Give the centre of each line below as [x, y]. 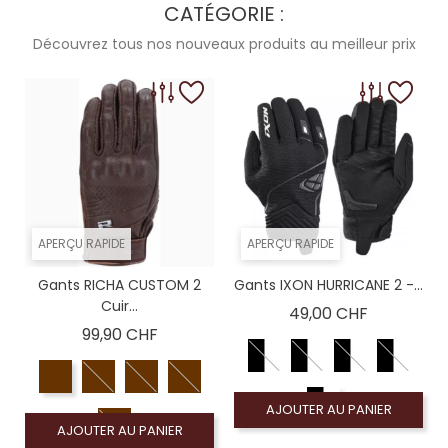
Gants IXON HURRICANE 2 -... [328, 285]
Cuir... [119, 306]
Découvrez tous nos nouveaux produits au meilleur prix [224, 44]
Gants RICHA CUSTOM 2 [119, 285]
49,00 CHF [328, 313]
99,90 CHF [119, 334]
